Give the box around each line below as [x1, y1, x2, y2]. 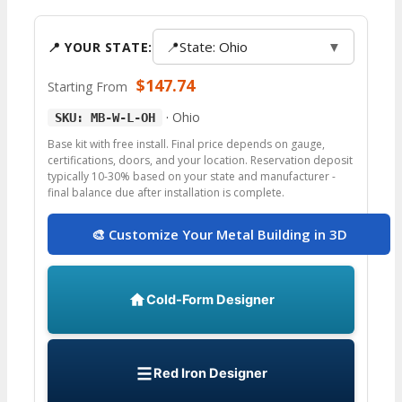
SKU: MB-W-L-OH [55, 110, 155, 126]
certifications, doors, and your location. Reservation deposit [48, 153, 353, 169]
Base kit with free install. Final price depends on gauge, [48, 136, 325, 153]
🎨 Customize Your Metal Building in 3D [91, 225, 347, 244]
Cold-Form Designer [145, 291, 275, 308]
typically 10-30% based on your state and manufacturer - [48, 169, 336, 185]
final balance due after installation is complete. [48, 185, 284, 201]
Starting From [48, 78, 127, 96]
